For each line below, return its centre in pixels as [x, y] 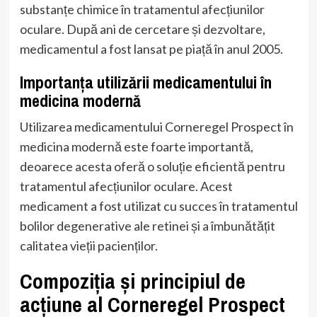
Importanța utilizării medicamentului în [145, 82]
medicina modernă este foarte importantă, [136, 146]
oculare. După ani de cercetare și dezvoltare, [142, 29]
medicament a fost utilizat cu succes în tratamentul [158, 206]
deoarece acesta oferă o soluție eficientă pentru [152, 166]
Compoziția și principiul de [132, 281]
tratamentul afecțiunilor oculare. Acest [126, 186]
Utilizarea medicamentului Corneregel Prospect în [156, 126]
